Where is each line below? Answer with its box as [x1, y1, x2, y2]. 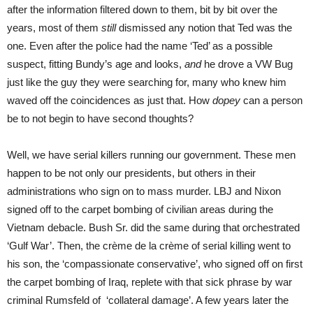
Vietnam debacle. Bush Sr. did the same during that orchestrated [7, 221, 300, 234]
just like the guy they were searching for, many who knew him [7, 76, 286, 89]
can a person [243, 94, 303, 107]
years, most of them [7, 22, 101, 34]
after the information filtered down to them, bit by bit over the [7, 3, 277, 16]
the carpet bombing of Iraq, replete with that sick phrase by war [7, 276, 292, 289]
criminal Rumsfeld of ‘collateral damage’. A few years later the [7, 294, 289, 307]
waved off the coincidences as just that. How [7, 94, 212, 107]
